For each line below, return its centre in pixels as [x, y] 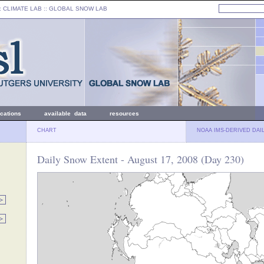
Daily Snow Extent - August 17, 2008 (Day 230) [141, 159]
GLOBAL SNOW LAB [78, 9]
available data [65, 113]
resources [124, 113]
